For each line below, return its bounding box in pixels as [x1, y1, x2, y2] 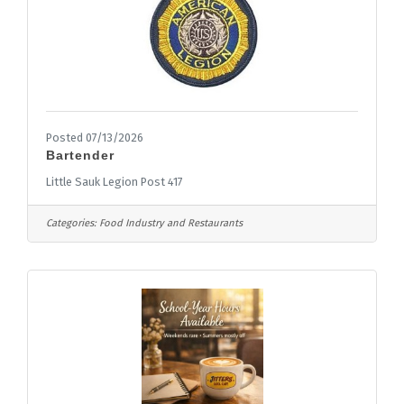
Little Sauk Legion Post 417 [46, 174, 183, 188]
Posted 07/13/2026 [46, 130, 143, 144]
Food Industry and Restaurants [99, 216, 243, 229]
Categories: [46, 216, 96, 229]
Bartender [46, 147, 115, 162]
